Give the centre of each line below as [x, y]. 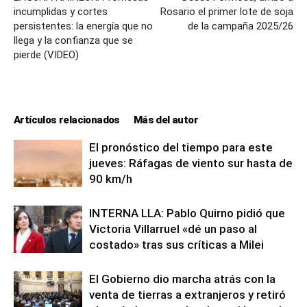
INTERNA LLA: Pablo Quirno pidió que [187, 213]
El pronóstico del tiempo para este [181, 147]
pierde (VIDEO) [46, 54]
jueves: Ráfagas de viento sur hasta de [191, 163]
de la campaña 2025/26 [241, 26]
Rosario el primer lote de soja [227, 11]
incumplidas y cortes [61, 11]
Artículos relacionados [67, 120]
